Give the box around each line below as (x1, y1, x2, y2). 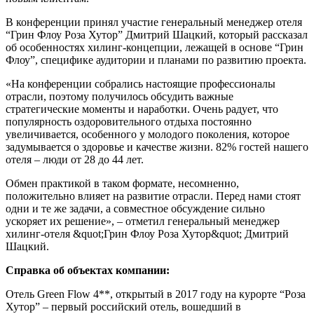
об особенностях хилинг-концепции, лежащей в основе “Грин (6, 41, 303, 54)
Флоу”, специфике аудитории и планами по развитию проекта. (6, 54, 306, 67)
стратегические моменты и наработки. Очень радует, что (6, 103, 278, 116)
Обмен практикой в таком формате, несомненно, (6, 177, 239, 190)
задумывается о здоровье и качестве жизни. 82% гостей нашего (6, 141, 308, 153)
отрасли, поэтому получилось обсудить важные (6, 90, 233, 103)
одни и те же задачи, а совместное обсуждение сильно (6, 203, 265, 215)
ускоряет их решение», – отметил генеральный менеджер (6, 215, 280, 228)
